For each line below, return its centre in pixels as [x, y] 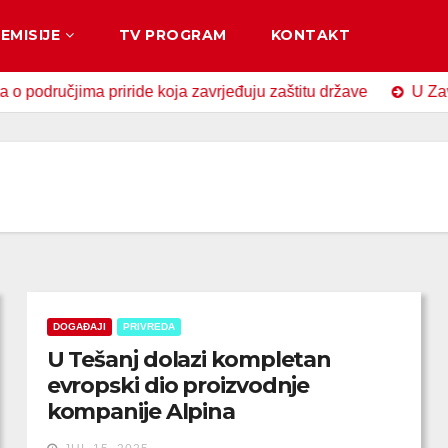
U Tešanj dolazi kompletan [189, 359]
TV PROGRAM [172, 35]
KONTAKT [310, 35]
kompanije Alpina [141, 411]
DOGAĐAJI [79, 326]
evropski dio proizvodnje [178, 385]
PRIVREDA [148, 326]
